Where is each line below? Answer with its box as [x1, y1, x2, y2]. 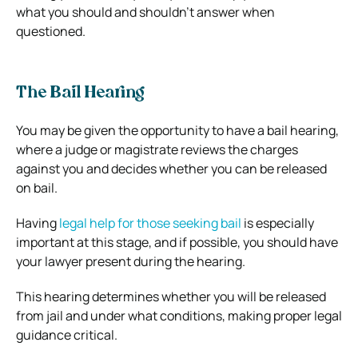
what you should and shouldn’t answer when [16, 2, 275, 21]
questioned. [16, 22, 88, 40]
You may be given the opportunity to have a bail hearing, [16, 121, 339, 139]
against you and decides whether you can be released [16, 159, 327, 177]
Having [16, 213, 59, 232]
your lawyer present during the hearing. [16, 252, 245, 270]
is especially [241, 213, 314, 232]
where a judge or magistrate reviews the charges [16, 140, 298, 158]
